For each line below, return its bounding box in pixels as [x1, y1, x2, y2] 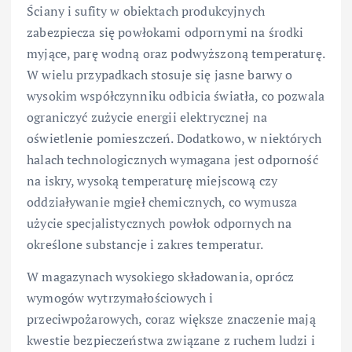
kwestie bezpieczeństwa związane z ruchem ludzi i [27, 331, 315, 349]
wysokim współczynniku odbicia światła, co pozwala [27, 86, 324, 104]
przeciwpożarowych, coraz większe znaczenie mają [27, 310, 316, 328]
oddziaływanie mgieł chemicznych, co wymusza [27, 192, 298, 211]
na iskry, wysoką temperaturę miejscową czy [27, 171, 277, 189]
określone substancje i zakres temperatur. [27, 235, 263, 253]
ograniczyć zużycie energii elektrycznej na [27, 108, 267, 126]
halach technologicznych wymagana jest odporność [27, 150, 318, 168]
